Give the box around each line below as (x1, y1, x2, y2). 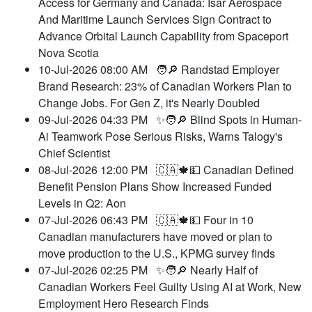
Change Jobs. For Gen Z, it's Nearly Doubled (38, 95, 260, 111)
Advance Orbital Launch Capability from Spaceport (38, 28, 288, 45)
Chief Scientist (38, 145, 110, 162)
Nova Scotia (38, 45, 99, 61)
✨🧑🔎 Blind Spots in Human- (156, 111, 302, 128)
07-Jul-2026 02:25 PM (38, 262, 156, 279)
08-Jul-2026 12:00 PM (38, 162, 156, 178)
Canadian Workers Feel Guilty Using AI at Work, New (38, 279, 302, 295)
